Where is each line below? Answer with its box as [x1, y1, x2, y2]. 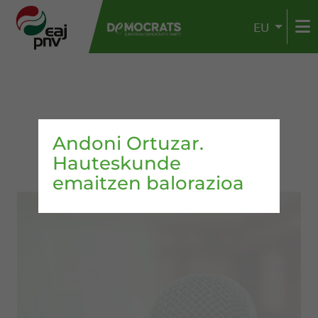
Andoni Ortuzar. [53, 132, 204, 155]
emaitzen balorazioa [53, 172, 244, 194]
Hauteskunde [53, 152, 181, 175]
